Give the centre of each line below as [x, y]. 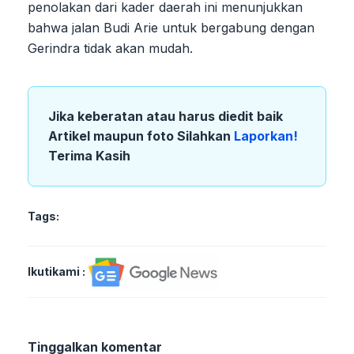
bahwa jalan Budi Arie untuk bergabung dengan [171, 27]
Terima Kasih [89, 155]
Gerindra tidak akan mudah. [110, 48]
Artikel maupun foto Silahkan [141, 136]
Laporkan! [266, 136]
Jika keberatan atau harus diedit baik [166, 116]
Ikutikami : [56, 271]
